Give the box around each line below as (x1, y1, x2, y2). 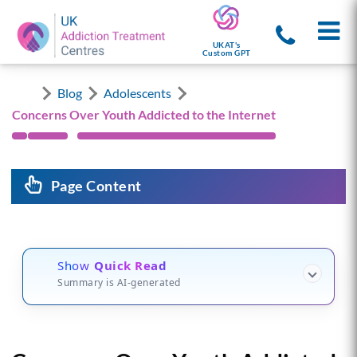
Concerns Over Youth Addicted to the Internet (11, 106, 276, 122)
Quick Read (94, 257, 167, 273)
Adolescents (103, 84, 171, 100)
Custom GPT (202, 48, 251, 58)
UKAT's (212, 40, 241, 50)
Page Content (50, 176, 142, 194)
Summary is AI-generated (57, 275, 181, 289)
